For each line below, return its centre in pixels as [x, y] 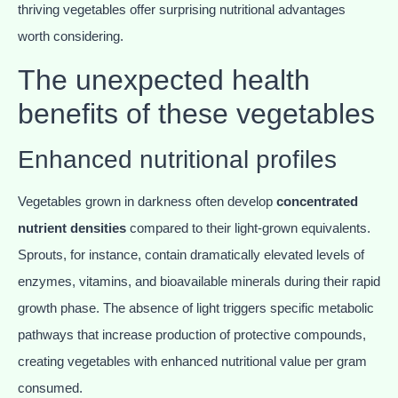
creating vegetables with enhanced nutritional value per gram [192, 361]
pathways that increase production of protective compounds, [192, 334]
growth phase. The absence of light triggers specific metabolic [196, 307]
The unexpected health [164, 80]
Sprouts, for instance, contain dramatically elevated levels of [191, 254]
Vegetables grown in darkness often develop [147, 201]
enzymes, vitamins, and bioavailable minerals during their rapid [199, 281]
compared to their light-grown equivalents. [248, 227]
